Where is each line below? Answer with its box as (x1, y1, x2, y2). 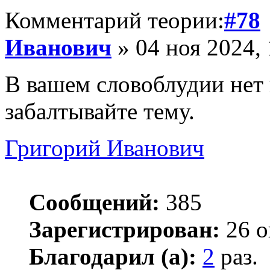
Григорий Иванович (5, 134, 204, 161)
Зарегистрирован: (29, 216, 220, 242)
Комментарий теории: (5, 7, 224, 33)
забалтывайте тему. (5, 98, 195, 124)
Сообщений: (29, 189, 160, 215)
